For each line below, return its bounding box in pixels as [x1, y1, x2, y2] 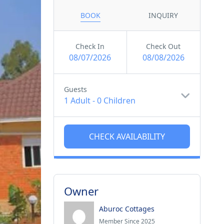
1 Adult [63, 95, 90, 106]
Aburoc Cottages [98, 203, 154, 213]
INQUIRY [148, 10, 178, 20]
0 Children [96, 95, 135, 106]
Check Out [146, 41, 181, 51]
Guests [63, 84, 87, 94]
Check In [75, 41, 105, 51]
